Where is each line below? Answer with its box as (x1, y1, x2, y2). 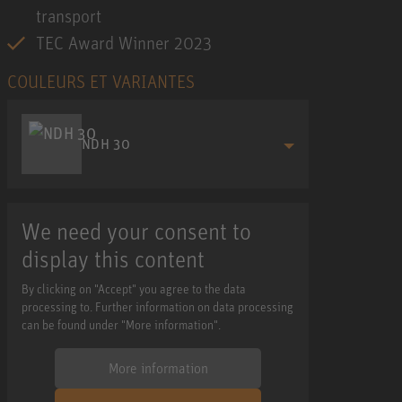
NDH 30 (82, 135, 131, 153)
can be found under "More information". (22, 316, 221, 332)
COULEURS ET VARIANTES (7, 69, 195, 92)
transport (36, 4, 101, 27)
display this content (22, 243, 205, 273)
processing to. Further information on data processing (22, 298, 293, 314)
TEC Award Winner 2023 (36, 31, 212, 54)
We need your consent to (22, 215, 251, 245)
